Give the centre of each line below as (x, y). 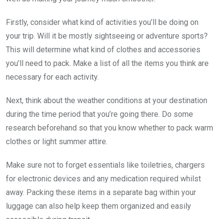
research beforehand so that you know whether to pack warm (109, 128)
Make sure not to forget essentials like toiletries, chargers (105, 165)
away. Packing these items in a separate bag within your (101, 192)
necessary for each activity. (52, 77)
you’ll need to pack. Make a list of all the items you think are (107, 63)
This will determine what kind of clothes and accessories (103, 49)
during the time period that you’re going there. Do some (99, 114)
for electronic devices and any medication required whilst (103, 178)
